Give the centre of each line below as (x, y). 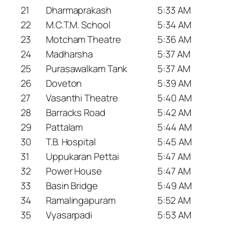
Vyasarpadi (69, 215)
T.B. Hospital (71, 142)
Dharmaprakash (79, 10)
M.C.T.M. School (78, 24)
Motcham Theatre (83, 39)
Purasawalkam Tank (87, 68)
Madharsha (70, 54)
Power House (74, 171)
